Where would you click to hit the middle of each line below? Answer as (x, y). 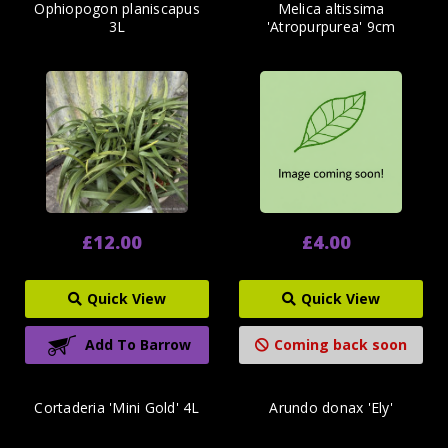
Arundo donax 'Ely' (331, 408)
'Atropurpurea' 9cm (331, 26)
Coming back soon (340, 345)
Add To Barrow (137, 345)
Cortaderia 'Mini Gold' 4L (117, 408)
